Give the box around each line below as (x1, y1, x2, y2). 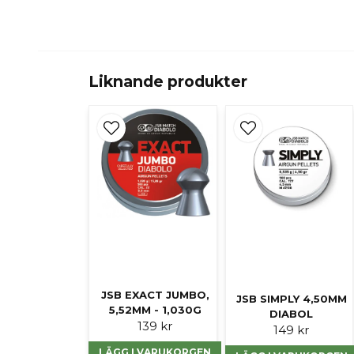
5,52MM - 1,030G (108, 303, 201, 316)
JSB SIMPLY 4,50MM (235, 292, 347, 306)
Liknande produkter (88, 71, 247, 91)
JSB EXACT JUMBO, (100, 288, 209, 301)
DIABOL (269, 307, 314, 321)
